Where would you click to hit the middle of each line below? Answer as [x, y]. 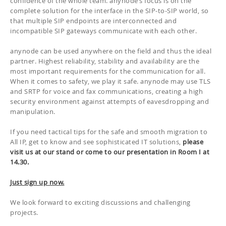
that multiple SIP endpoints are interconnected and [93, 20]
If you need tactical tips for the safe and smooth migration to [109, 131]
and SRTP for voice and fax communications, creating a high [106, 91]
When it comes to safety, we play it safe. [75, 81]
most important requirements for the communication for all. [108, 71]
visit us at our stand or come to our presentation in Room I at [110, 152]
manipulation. [33, 111]
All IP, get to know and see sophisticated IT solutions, [96, 142]
